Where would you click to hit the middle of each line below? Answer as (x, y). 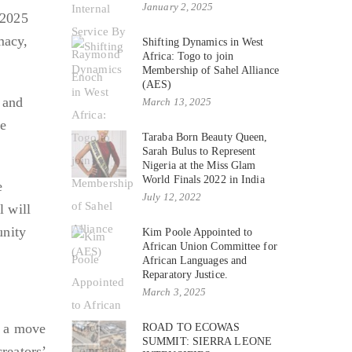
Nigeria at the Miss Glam (199, 165)
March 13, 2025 (177, 101)
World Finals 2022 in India (203, 179)
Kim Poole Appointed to (198, 232)
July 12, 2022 (172, 196)
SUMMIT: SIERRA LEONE (207, 341)
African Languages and (195, 260)
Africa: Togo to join (188, 56)
